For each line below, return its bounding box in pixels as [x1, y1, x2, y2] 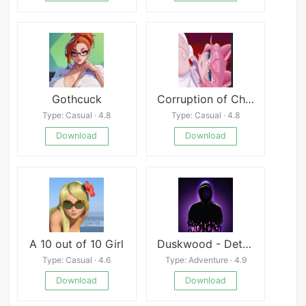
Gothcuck [51, 92, 102, 106]
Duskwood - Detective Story [242, 236, 251, 251]
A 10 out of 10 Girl [29, 236, 124, 251]
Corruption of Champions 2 [245, 92, 254, 106]
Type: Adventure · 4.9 [165, 255, 247, 266]
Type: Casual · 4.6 [42, 255, 111, 266]
